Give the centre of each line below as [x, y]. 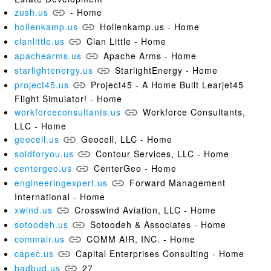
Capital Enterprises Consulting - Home [160, 253]
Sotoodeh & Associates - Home [158, 224]
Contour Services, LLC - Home [162, 154]
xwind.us [34, 210]
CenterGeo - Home [135, 168]
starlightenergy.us [54, 70]
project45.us [42, 85]
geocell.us [37, 139]
